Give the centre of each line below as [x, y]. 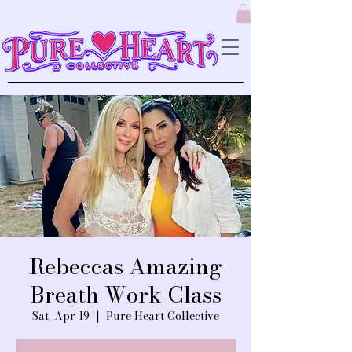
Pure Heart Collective [163, 315]
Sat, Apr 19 [61, 315]
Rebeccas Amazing [126, 266]
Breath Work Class [126, 294]
